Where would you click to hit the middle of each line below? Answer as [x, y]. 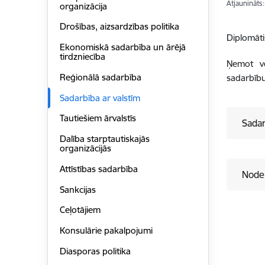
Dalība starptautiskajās [104, 139]
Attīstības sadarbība [98, 169]
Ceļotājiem [80, 210]
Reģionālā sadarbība [100, 77]
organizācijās [85, 148]
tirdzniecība [82, 57]
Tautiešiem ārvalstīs [98, 118]
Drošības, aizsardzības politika [119, 27]
